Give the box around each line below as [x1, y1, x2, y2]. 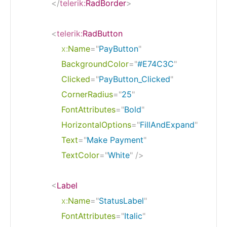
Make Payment [87, 134, 143, 145]
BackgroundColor [61, 58, 129, 69]
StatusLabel [99, 195, 144, 206]
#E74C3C [137, 58, 174, 69]
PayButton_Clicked [99, 73, 170, 84]
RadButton [83, 28, 123, 39]
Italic [124, 210, 142, 221]
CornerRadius [61, 89, 113, 99]
